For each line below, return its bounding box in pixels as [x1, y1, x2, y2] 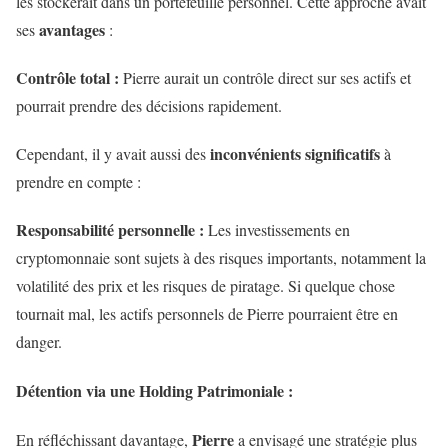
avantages [39, 18, 105, 42]
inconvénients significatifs [210, 142, 380, 166]
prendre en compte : [16, 171, 141, 193]
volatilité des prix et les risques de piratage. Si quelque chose [16, 274, 395, 296]
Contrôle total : [16, 66, 123, 90]
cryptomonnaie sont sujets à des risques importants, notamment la [16, 246, 426, 268]
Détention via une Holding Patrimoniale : [16, 379, 293, 403]
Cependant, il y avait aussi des [16, 143, 210, 165]
